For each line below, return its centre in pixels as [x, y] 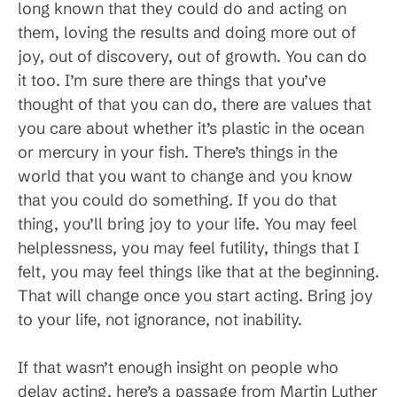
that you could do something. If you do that [177, 200]
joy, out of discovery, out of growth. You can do [192, 57]
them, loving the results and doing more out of [187, 33]
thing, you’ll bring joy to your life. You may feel [187, 224]
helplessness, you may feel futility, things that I [188, 248]
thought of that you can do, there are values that [195, 105]
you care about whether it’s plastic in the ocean [191, 128]
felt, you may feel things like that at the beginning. [198, 272]
